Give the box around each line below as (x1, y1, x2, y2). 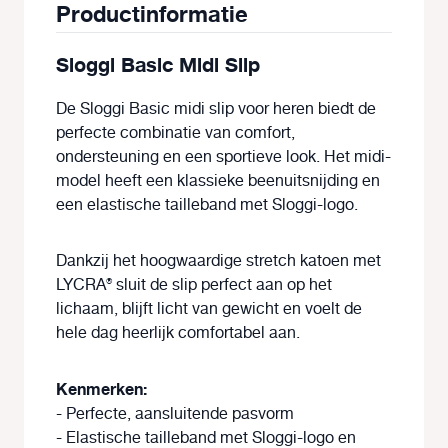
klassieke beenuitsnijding (177, 168, 358, 194)
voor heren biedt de (234, 96, 376, 122)
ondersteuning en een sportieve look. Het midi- (56, 144, 391, 170)
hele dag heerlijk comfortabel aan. (56, 320, 300, 346)
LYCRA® (56, 272, 112, 298)
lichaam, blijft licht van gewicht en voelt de (56, 296, 362, 322)
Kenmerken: (56, 376, 147, 403)
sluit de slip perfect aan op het (112, 272, 332, 298)
